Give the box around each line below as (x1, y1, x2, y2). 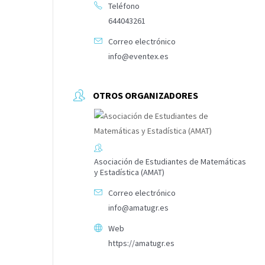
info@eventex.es (108, 51, 169, 62)
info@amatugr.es (108, 202, 169, 214)
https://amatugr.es (108, 238, 174, 249)
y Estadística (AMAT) (94, 167, 164, 178)
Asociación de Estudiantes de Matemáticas (94, 156, 246, 167)
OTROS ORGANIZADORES (93, 89, 198, 102)
